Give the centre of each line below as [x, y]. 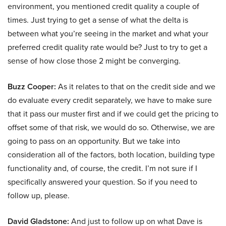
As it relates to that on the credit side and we [136, 87]
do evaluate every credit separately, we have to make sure [110, 100]
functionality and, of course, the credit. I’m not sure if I [102, 168]
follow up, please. [39, 195]
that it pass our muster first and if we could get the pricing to [113, 114]
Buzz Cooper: [32, 87]
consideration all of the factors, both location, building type [111, 155]
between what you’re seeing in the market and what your [108, 34]
